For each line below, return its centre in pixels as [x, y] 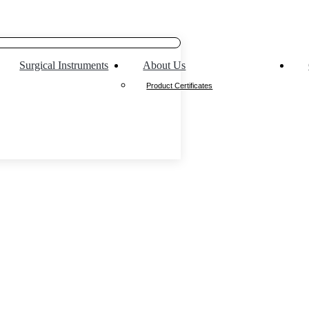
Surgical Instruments [64, 65]
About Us [165, 65]
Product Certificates [180, 86]
